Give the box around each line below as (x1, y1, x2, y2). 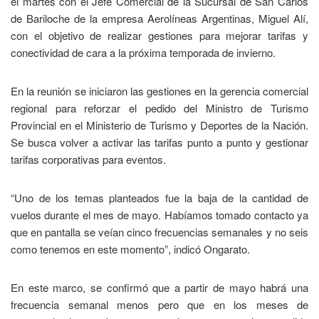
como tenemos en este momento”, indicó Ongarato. (11, 241, 250, 257)
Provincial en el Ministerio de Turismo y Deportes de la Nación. (11, 117, 308, 133)
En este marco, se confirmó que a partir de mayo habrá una (11, 280, 308, 296)
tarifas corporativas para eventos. (11, 152, 166, 167)
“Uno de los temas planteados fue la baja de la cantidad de (11, 190, 308, 206)
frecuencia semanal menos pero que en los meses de (11, 297, 308, 313)
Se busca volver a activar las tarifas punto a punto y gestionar (11, 135, 308, 150)
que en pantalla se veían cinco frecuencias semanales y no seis (11, 224, 308, 240)
